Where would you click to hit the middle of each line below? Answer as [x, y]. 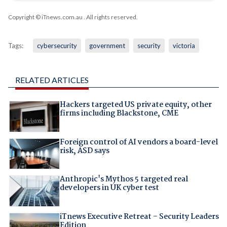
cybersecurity [57, 46]
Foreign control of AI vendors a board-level [139, 142]
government [107, 46]
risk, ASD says [84, 151]
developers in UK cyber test [109, 188]
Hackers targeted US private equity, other [136, 105]
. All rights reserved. [110, 17]
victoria [184, 46]
